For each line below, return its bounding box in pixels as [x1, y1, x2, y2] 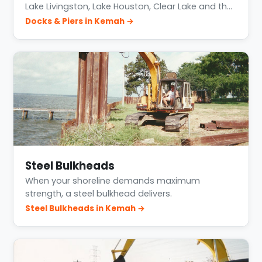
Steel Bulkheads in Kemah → [25, 203, 146, 215]
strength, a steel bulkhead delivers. [25, 188, 173, 200]
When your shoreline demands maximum [25, 175, 201, 187]
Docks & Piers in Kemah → [25, 16, 135, 27]
